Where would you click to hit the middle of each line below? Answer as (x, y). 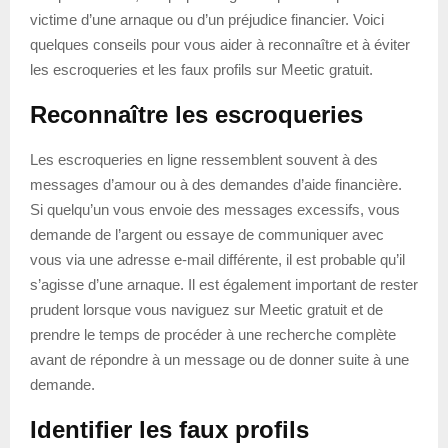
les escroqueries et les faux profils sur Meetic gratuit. (201, 69)
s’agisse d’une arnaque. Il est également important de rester (224, 284)
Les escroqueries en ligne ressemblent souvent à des (204, 159)
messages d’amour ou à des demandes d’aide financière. (216, 184)
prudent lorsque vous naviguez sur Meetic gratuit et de (206, 309)
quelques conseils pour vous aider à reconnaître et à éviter (220, 44)
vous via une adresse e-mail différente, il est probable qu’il (217, 259)
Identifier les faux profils (169, 429)
